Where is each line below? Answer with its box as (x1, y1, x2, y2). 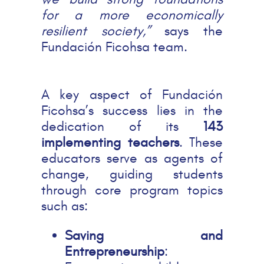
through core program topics (41, 182, 223, 199)
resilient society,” (41, 23, 165, 39)
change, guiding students (41, 166, 223, 183)
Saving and (65, 227, 223, 244)
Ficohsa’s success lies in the (41, 103, 223, 119)
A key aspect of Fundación (41, 87, 223, 103)
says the (164, 23, 223, 39)
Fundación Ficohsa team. (41, 39, 187, 55)
